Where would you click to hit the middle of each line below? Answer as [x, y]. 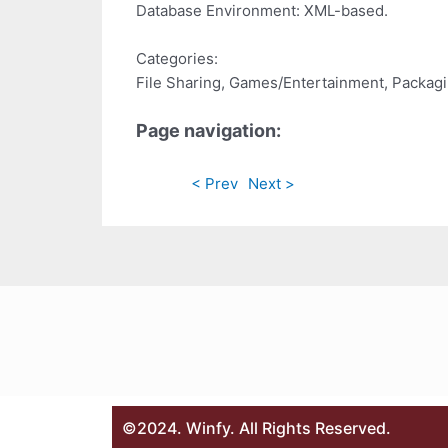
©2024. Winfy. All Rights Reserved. [256, 427]
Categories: [177, 58]
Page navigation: [208, 130]
